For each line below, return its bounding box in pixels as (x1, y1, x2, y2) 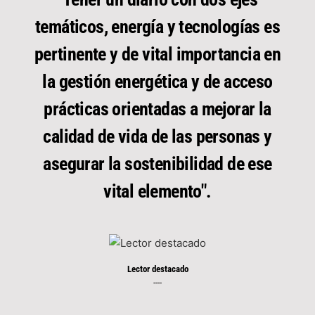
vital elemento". (103, 180, 212, 202)
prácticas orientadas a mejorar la (44, 98, 271, 120)
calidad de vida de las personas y (43, 125, 272, 147)
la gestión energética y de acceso (42, 70, 273, 92)
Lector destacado (127, 264, 188, 275)
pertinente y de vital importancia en (34, 43, 281, 65)
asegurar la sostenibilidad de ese (43, 153, 272, 174)
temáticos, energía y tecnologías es (35, 15, 280, 37)
